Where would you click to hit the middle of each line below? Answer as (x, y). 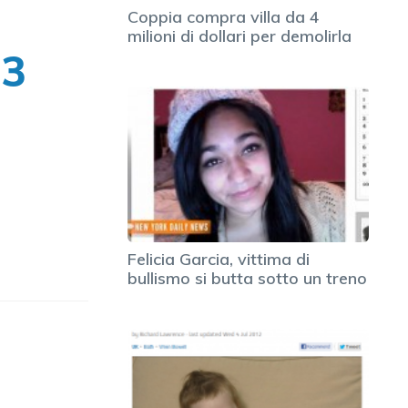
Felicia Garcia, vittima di (219, 259)
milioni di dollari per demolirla (240, 36)
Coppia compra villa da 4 (224, 17)
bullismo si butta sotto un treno (247, 278)
